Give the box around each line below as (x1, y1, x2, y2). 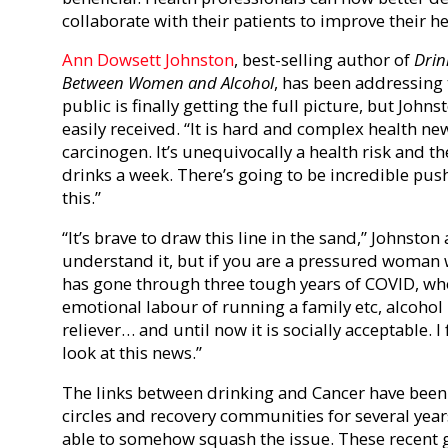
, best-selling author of (234, 48, 414, 72)
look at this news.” (62, 341, 202, 365)
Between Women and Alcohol (62, 71, 274, 95)
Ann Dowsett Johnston (62, 48, 234, 72)
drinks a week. (62, 163, 177, 187)
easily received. (62, 117, 184, 141)
